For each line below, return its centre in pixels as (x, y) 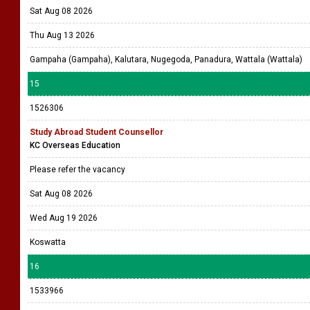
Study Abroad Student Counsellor (97, 132)
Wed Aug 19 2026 (64, 218)
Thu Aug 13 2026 (62, 35)
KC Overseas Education (75, 145)
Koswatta (48, 242)
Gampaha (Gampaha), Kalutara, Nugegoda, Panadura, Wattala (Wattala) (166, 60)
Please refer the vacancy (79, 170)
